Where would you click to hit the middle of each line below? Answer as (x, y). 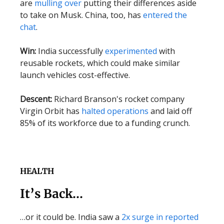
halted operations (115, 111)
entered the (165, 15)
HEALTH (37, 171)
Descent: (36, 99)
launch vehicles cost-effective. (75, 75)
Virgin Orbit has (51, 111)
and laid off (170, 111)
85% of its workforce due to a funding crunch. (105, 123)
